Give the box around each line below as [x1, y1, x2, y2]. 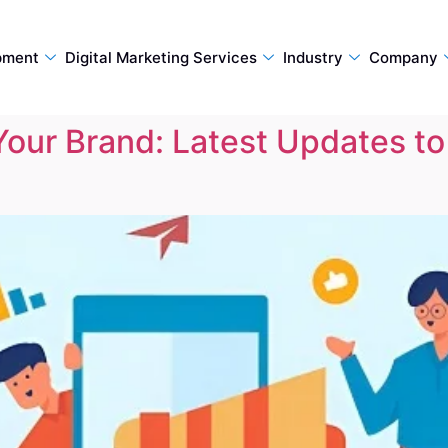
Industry [282, 47, 343, 67]
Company [368, 47, 438, 67]
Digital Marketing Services [64, 47, 257, 67]
